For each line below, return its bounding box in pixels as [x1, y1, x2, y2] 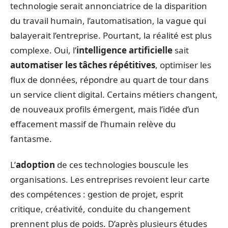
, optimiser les [155, 59, 211, 71]
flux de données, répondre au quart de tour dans [10, 73, 209, 85]
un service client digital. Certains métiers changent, [10, 88, 218, 100]
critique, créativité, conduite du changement [10, 203, 190, 215]
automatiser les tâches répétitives [10, 59, 155, 71]
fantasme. [10, 132, 52, 145]
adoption [16, 159, 55, 170]
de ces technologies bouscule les [55, 159, 188, 170]
